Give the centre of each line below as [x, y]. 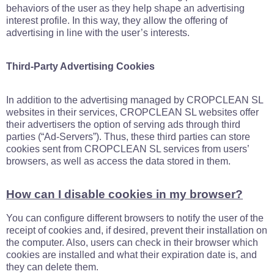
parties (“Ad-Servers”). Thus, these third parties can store [128, 137]
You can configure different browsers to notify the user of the [135, 218]
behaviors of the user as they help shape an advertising [125, 8]
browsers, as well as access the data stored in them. [118, 161]
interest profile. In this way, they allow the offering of [117, 20]
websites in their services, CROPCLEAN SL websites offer [132, 112]
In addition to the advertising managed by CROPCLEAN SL [135, 100]
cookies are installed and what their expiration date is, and [131, 255]
